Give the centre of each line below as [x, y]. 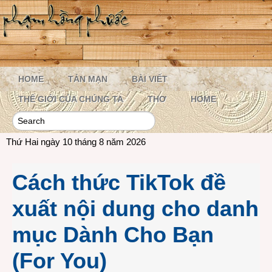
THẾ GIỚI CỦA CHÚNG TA [71, 99]
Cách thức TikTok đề [119, 182]
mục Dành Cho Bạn [113, 235]
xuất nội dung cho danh [135, 209]
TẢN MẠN [88, 79]
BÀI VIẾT [150, 79]
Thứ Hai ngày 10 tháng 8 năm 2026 [76, 142]
